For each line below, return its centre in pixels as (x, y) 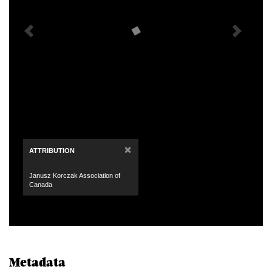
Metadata (37, 263)
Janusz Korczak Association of (75, 176)
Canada (41, 185)
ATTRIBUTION (52, 151)
